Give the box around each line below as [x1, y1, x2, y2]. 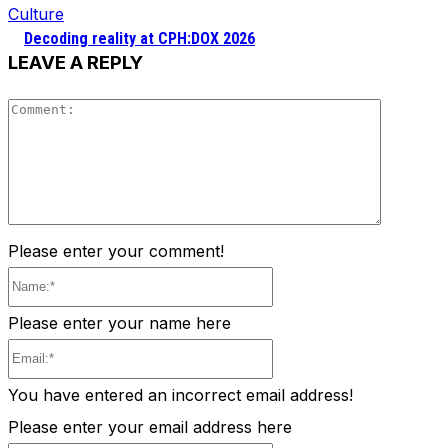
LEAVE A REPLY [8, 51, 143, 75]
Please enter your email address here [8, 416, 292, 437]
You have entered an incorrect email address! [8, 384, 353, 405]
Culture [8, 4, 64, 25]
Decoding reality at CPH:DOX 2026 [24, 29, 255, 49]
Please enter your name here [8, 312, 231, 333]
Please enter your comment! [8, 240, 224, 261]
